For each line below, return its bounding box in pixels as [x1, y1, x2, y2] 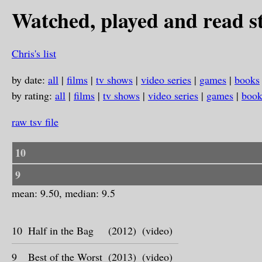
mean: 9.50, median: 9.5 [12, 186, 115, 200]
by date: [12, 73, 48, 87]
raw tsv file [12, 115, 58, 129]
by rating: [12, 88, 55, 102]
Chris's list [12, 46, 56, 60]
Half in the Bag [28, 223, 94, 237]
